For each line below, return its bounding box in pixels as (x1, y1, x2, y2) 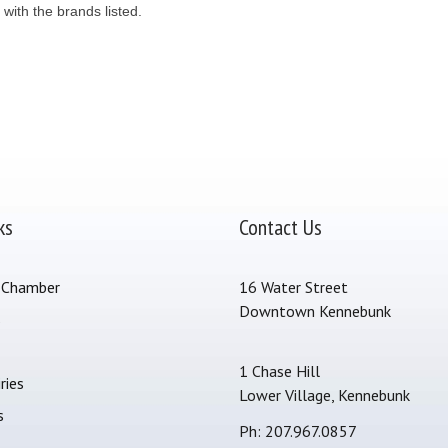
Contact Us (239, 213, 322, 241)
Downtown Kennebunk (239, 301, 391, 321)
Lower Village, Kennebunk (239, 385, 410, 405)
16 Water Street (239, 277, 348, 297)
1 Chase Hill (239, 361, 320, 381)
